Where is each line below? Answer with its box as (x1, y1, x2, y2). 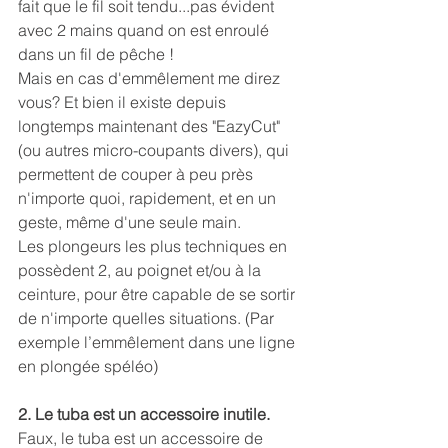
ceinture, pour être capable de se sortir (18, 284, 299, 305)
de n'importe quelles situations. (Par (18, 308, 278, 329)
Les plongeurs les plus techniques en (18, 236, 291, 257)
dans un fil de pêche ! (18, 44, 174, 65)
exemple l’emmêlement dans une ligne (18, 332, 299, 353)
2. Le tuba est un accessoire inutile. (18, 404, 270, 425)
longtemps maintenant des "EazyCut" (18, 116, 284, 137)
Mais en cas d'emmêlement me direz (18, 68, 284, 89)
